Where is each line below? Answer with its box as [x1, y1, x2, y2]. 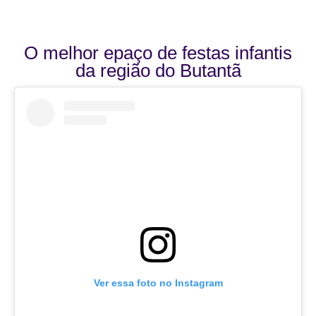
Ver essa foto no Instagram [93, 276, 223, 288]
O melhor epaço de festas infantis [24, 42, 292, 63]
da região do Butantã [75, 60, 241, 80]
